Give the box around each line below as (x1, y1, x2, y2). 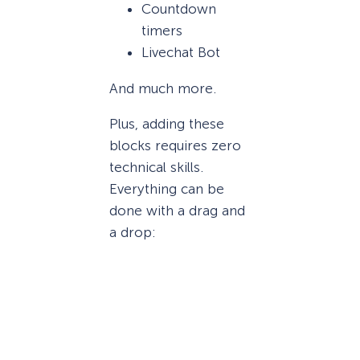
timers (141, 22, 182, 39)
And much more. (109, 80, 216, 96)
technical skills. (109, 158, 203, 175)
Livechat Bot (141, 44, 220, 61)
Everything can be (109, 180, 224, 197)
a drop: (109, 223, 156, 240)
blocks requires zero (109, 137, 241, 153)
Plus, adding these (109, 115, 224, 132)
